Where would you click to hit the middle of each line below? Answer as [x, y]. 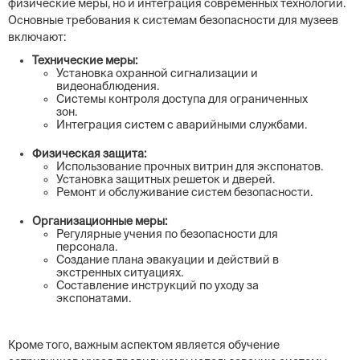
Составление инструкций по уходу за [157, 285]
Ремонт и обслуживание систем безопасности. [184, 192]
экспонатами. [94, 298]
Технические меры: [85, 60]
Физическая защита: [89, 153]
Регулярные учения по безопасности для [167, 234]
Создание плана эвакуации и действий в [168, 260]
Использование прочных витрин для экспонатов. [190, 166]
